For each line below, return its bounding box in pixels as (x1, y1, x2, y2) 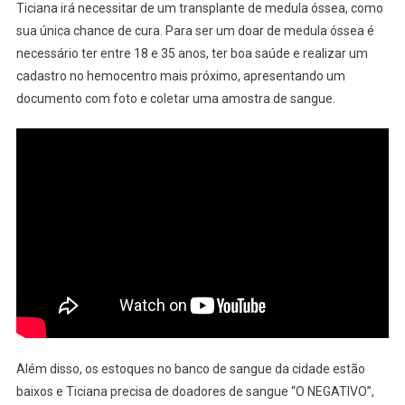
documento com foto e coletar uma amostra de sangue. (15, 91, 335, 107)
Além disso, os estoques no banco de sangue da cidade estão (15, 362, 365, 377)
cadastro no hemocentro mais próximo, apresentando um (15, 69, 345, 84)
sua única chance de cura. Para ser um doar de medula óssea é (15, 24, 374, 39)
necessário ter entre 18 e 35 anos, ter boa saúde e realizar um (15, 46, 368, 61)
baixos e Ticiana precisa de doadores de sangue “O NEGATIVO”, (15, 384, 374, 400)
